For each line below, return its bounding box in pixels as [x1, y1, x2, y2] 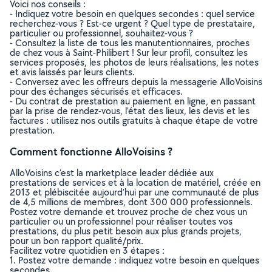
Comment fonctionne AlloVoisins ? [10, 144, 172, 158]
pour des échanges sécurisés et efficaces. [10, 85, 183, 98]
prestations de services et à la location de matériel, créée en [10, 176, 260, 189]
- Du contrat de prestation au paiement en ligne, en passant [10, 95, 256, 107]
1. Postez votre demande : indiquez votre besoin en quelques [10, 254, 259, 267]
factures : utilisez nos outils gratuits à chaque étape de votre [10, 114, 258, 127]
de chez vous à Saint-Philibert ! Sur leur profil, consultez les [10, 46, 248, 59]
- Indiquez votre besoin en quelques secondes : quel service [10, 7, 255, 20]
